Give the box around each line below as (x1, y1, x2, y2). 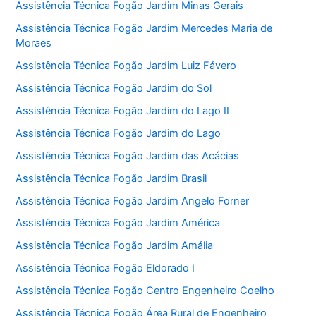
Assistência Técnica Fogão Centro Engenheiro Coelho (16, 284, 275, 298)
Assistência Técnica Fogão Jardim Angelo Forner (16, 194, 250, 207)
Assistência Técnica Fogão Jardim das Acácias (16, 149, 240, 162)
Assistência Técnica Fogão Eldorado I (16, 262, 195, 275)
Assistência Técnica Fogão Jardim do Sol (16, 81, 212, 95)
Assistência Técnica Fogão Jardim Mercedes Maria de (16, 21, 273, 35)
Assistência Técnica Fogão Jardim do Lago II (16, 104, 230, 117)
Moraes (16, 36, 52, 49)
